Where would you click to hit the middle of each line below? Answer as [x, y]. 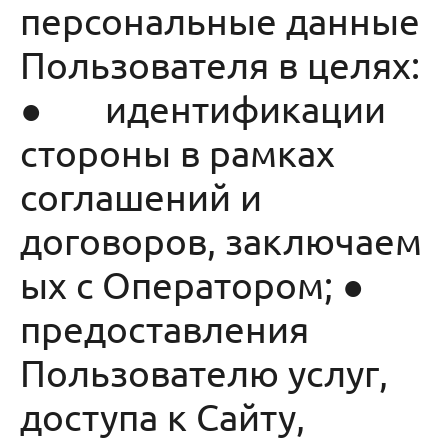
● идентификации [203, 108]
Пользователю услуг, [204, 372]
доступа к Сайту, [162, 416]
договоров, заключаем [221, 240]
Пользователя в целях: [220, 64]
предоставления [164, 328]
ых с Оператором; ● [219, 284]
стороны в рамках [177, 152]
